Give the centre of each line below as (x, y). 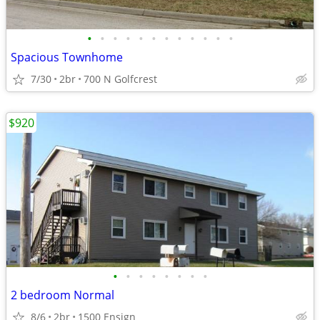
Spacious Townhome (67, 57)
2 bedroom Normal (62, 295)
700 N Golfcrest (120, 79)
